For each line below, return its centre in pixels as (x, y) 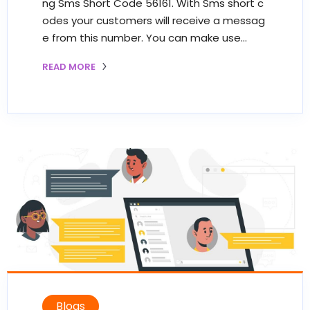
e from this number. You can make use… (145, 37)
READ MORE (70, 66)
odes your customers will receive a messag (154, 20)
